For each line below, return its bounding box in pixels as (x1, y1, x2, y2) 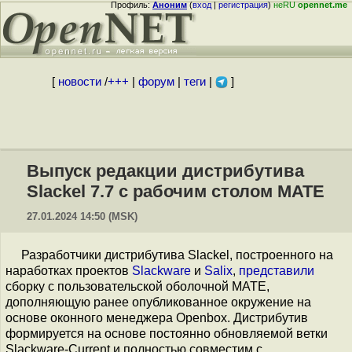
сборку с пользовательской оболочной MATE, (5, 280, 269, 293)
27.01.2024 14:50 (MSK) (27, 211, 137, 222)
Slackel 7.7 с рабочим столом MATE (27, 181, 324, 201)
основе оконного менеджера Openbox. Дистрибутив (5, 311, 308, 324)
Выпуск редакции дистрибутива (27, 161, 304, 181)
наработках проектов (5, 264, 132, 277)
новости (57, 75, 101, 88)
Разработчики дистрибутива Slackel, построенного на (21, 248, 333, 262)
